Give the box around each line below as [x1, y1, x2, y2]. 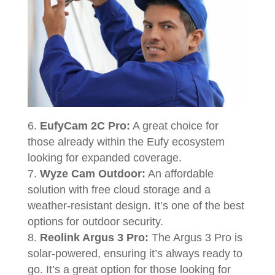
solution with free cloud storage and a [27, 184, 211, 196]
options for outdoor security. [27, 215, 166, 228]
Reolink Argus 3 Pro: [39, 231, 149, 244]
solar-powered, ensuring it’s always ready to [27, 247, 242, 260]
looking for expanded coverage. [27, 152, 185, 164]
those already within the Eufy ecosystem [27, 136, 225, 148]
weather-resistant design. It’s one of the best [27, 199, 244, 212]
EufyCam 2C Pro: [39, 120, 130, 132]
